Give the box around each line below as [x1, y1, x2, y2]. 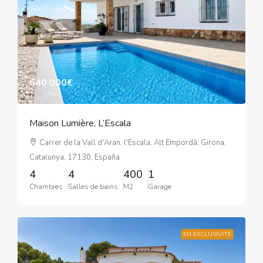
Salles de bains [68, 182, 118, 192]
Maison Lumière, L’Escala [29, 117, 131, 130]
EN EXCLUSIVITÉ [183, 230, 231, 239]
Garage [148, 182, 171, 192]
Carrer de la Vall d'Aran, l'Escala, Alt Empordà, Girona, [39, 137, 226, 149]
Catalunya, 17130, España [29, 152, 120, 163]
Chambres [29, 182, 63, 192]
